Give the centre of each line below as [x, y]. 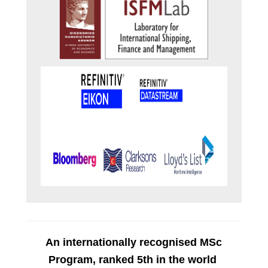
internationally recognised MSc [143, 242]
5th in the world [176, 260]
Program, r [75, 260]
